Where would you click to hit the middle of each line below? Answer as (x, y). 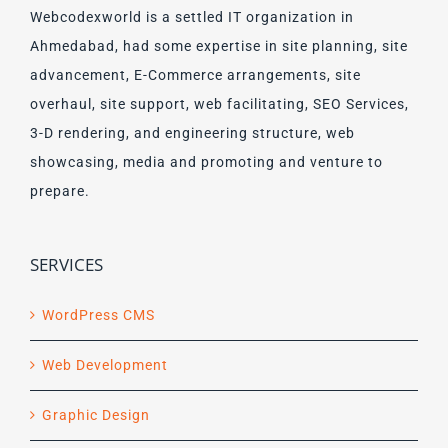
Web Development (105, 364)
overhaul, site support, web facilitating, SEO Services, (219, 103)
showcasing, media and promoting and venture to (206, 161)
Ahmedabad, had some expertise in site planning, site (219, 45)
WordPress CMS (98, 314)
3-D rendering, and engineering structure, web (192, 132)
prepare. (60, 190)
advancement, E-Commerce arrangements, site (195, 74)
